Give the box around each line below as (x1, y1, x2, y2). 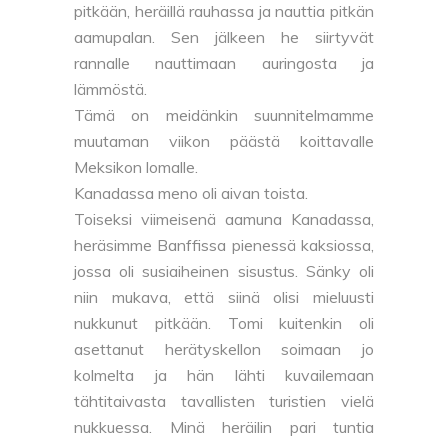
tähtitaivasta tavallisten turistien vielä (74, 391, 374, 412)
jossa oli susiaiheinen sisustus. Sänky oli (74, 261, 374, 282)
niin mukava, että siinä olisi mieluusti (74, 287, 374, 308)
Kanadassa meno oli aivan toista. (74, 183, 312, 204)
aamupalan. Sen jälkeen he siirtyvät (74, 27, 374, 48)
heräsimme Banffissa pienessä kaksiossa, (74, 235, 374, 256)
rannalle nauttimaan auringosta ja (74, 53, 374, 74)
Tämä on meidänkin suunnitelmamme (74, 105, 374, 126)
